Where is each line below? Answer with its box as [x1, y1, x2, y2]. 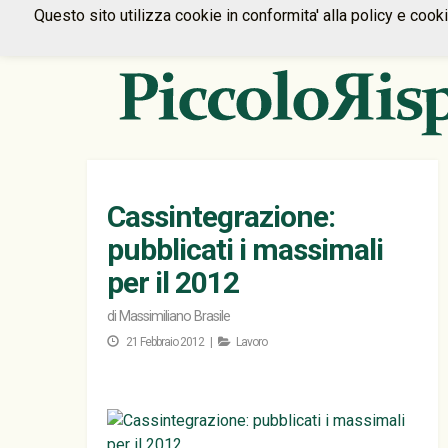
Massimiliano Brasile [119, 308, 230, 325]
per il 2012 [107, 265, 239, 300]
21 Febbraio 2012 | [124, 335, 218, 349]
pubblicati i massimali [107, 232, 383, 267]
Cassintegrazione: [107, 199, 335, 234]
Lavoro [236, 335, 267, 349]
